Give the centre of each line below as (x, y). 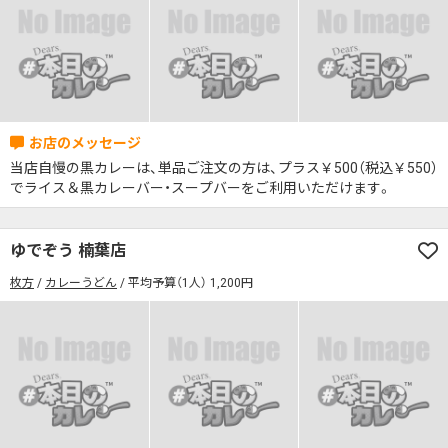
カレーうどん (81, 283)
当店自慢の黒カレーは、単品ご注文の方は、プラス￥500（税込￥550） (224, 168)
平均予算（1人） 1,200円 (190, 283)
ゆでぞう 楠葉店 (68, 251)
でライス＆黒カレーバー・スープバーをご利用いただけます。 (201, 188)
